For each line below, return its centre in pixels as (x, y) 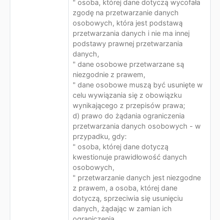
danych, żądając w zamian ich (122, 208)
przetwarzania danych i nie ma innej (131, 33)
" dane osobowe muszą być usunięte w (138, 85)
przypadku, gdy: (100, 136)
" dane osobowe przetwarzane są (128, 64)
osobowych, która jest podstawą (128, 23)
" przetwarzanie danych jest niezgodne (137, 178)
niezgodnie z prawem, (109, 74)
